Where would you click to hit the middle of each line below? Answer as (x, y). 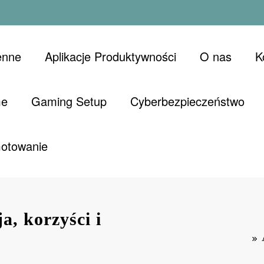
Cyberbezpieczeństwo (187, 101)
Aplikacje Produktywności (110, 56)
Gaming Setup (69, 101)
